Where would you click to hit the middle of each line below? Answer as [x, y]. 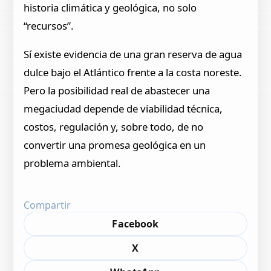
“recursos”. [49, 26]
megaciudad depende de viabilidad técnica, [123, 109]
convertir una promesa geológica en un [115, 145]
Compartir [47, 205]
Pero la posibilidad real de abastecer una [117, 91]
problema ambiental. [73, 163]
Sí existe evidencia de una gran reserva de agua [133, 54]
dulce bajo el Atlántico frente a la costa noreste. [133, 73]
